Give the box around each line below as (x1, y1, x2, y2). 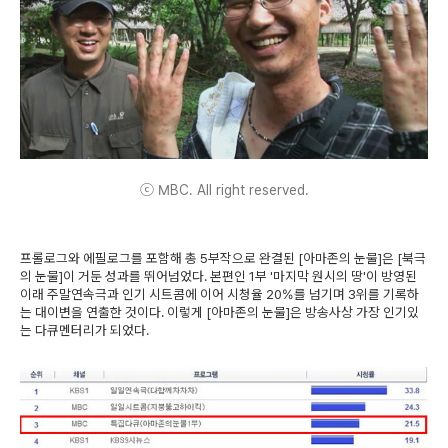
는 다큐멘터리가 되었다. (20, 321, 149, 338)
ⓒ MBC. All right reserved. (139, 181, 309, 198)
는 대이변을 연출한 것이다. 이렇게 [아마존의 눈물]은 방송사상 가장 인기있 (20, 303, 419, 320)
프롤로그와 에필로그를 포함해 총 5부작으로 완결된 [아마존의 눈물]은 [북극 (20, 249, 426, 266)
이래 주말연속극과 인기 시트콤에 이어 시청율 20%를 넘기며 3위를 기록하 (20, 285, 419, 302)
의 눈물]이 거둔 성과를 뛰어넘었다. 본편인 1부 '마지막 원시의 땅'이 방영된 (20, 267, 417, 284)
